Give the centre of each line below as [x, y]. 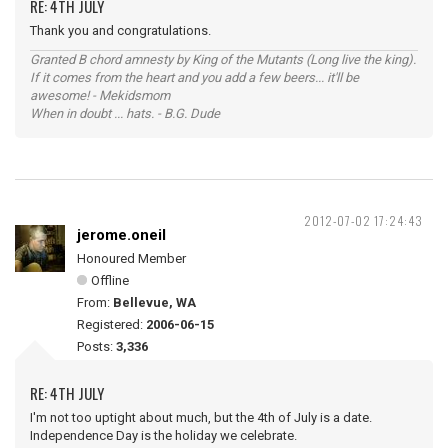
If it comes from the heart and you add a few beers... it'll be [194, 77]
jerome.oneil [121, 235]
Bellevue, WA [154, 302]
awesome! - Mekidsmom [100, 95]
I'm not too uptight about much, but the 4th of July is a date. [201, 417]
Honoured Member [131, 258]
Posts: [96, 346]
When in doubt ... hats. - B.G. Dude [125, 113]
